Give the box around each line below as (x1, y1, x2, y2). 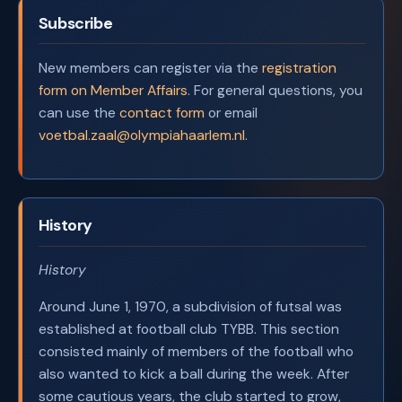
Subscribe (38, 12, 113, 34)
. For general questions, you (187, 80, 363, 100)
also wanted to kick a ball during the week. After (38, 364, 349, 384)
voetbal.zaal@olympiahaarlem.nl (38, 125, 245, 144)
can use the (38, 102, 119, 122)
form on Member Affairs (38, 80, 188, 100)
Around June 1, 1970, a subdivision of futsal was (38, 297, 342, 317)
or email (204, 102, 258, 122)
